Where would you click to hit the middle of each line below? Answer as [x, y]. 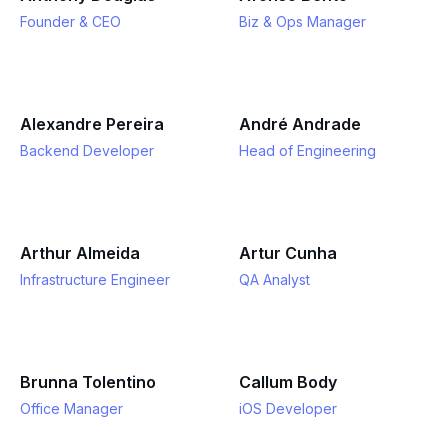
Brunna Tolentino [88, 382]
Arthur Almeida [80, 253]
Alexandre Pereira [92, 124]
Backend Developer [87, 150]
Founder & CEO [70, 21]
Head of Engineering [307, 150]
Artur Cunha [288, 253]
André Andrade [300, 124]
